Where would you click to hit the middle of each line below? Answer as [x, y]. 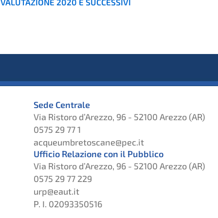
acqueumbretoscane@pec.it [89, 142]
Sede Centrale [62, 105]
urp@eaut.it [56, 191]
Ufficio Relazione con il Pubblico [98, 154]
